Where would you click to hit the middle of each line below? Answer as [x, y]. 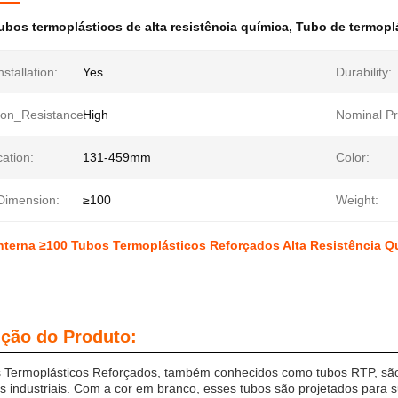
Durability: [364, 72]
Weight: [357, 200]
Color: [353, 157]
